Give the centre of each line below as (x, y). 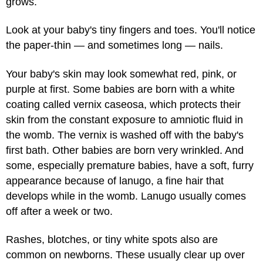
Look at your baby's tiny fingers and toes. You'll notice (131, 30)
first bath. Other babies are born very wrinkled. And (125, 150)
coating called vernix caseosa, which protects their (123, 104)
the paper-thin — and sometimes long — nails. (114, 45)
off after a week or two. (59, 211)
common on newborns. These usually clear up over (125, 255)
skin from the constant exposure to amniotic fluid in (124, 119)
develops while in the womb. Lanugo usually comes (126, 196)
